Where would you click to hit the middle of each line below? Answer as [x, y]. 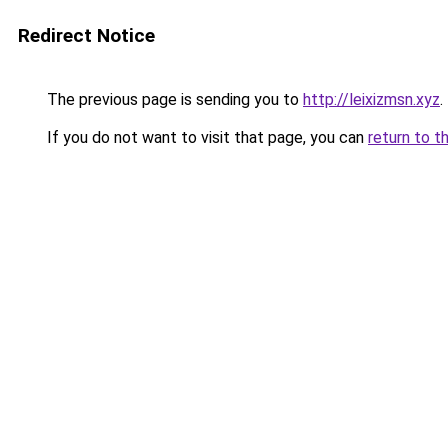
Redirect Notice [86, 35]
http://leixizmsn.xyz [371, 99]
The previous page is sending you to [173, 99]
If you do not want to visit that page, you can [205, 137]
